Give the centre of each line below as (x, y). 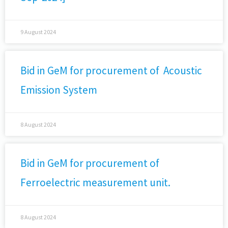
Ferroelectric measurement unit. (95, 182)
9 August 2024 (38, 32)
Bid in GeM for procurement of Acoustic (111, 70)
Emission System (59, 90)
